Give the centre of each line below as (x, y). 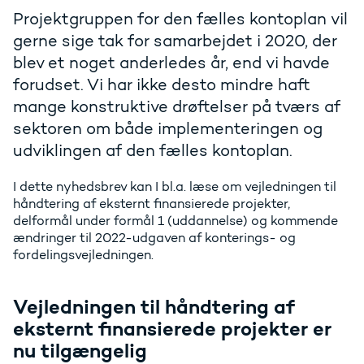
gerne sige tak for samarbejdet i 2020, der (175, 41)
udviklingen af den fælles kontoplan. (153, 151)
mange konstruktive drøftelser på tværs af (177, 107)
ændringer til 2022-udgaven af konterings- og (154, 238)
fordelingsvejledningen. (85, 255)
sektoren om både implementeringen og (168, 129)
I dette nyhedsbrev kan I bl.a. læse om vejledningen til (175, 187)
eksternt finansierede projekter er (172, 329)
